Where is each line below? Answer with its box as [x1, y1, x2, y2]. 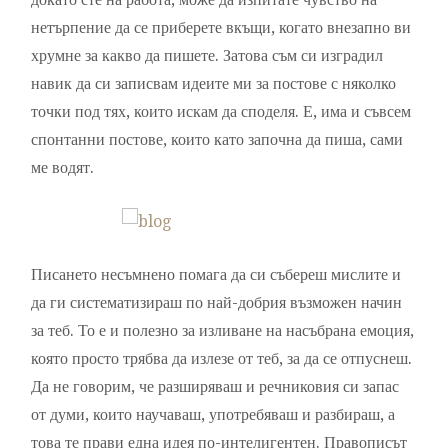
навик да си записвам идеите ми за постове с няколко [31, 74, 397, 94]
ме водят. [31, 158, 95, 178]
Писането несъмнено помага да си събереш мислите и [31, 265, 402, 285]
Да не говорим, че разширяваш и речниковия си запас [31, 377, 400, 397]
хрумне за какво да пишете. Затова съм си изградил [31, 46, 384, 66]
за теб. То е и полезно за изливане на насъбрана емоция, [31, 321, 415, 341]
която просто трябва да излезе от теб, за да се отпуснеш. [31, 349, 413, 369]
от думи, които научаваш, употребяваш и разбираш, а [31, 405, 396, 425]
